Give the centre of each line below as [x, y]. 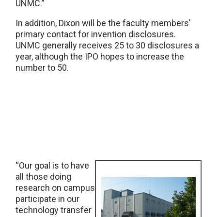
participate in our [47, 199]
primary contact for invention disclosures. [96, 34]
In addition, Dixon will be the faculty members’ [103, 23]
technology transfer [54, 210]
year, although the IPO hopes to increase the [100, 56]
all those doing [43, 177]
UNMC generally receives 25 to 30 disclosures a [107, 45]
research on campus [55, 188]
